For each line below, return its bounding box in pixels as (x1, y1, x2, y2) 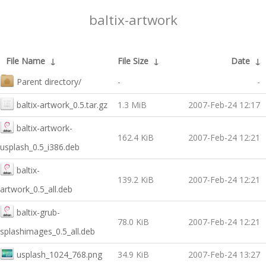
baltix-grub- (17, 207, 60, 218)
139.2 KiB (118, 174, 154, 185)
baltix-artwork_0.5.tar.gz (17, 99, 107, 110)
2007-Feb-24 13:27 (188, 249, 260, 260)
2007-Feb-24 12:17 (188, 99, 260, 110)
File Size (118, 55, 148, 66)
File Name (6, 55, 45, 66)
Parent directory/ (17, 76, 81, 87)
